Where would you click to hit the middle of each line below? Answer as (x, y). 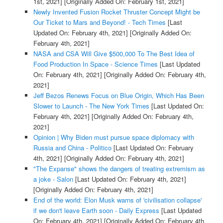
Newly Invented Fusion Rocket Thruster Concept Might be (116, 12)
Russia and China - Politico (72, 148)
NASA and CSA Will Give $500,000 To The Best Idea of (114, 54)
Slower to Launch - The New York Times (91, 106)
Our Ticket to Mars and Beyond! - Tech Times (99, 22)
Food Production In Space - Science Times (95, 64)
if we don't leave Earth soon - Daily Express (96, 211)
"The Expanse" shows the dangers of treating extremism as (119, 169)
